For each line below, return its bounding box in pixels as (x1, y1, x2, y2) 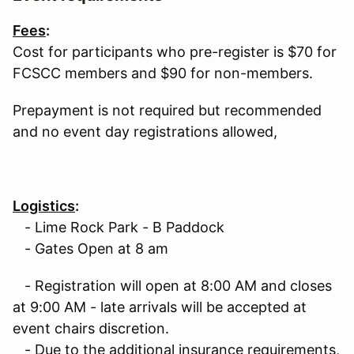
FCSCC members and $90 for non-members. (13, 64, 313, 81)
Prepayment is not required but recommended (13, 101, 322, 119)
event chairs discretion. (13, 319, 169, 337)
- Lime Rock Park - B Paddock (13, 218, 224, 235)
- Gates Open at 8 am (13, 239, 168, 257)
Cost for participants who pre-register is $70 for (13, 43, 337, 60)
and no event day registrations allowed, (13, 122, 277, 140)
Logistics (13, 197, 75, 214)
